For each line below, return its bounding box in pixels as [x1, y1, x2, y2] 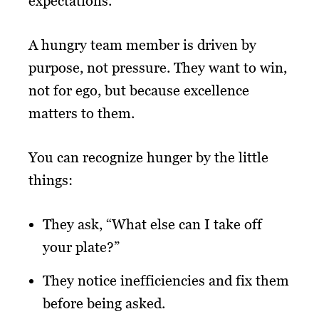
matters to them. [28, 104, 135, 122]
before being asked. [43, 294, 165, 312]
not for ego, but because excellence [28, 81, 249, 99]
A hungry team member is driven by [28, 36, 256, 53]
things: [28, 171, 73, 189]
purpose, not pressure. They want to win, [28, 58, 287, 76]
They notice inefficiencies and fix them [43, 271, 289, 289]
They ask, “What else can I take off [43, 215, 262, 233]
